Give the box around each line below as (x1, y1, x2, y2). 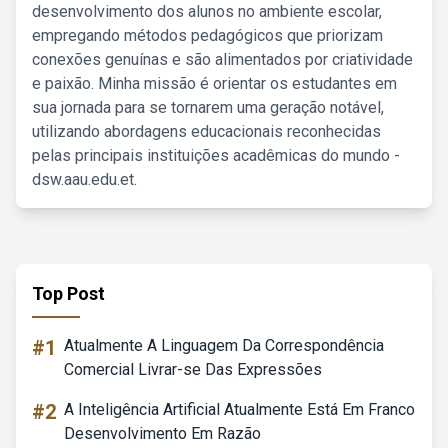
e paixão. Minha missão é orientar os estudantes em (32, 74, 397, 93)
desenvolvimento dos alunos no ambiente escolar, (32, 2, 382, 21)
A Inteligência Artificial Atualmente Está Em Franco (64, 400, 415, 419)
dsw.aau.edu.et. (32, 170, 137, 189)
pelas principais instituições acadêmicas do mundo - (32, 146, 400, 165)
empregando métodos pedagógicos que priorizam (32, 26, 383, 45)
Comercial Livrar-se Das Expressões (64, 360, 322, 379)
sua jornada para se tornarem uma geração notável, (32, 98, 384, 117)
